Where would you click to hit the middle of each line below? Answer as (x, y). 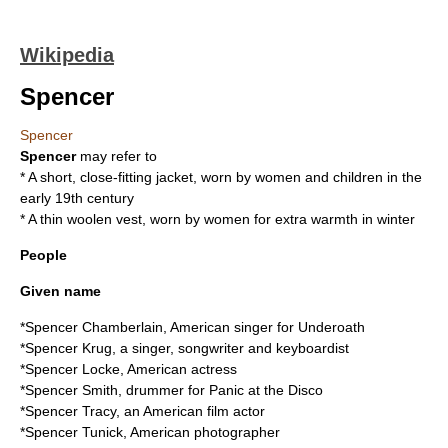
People (43, 255)
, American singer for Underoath (264, 327)
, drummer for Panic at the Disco (220, 390)
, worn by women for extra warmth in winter (278, 219)
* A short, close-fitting (88, 177)
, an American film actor (190, 411)
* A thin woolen (68, 219)
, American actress (178, 369)
